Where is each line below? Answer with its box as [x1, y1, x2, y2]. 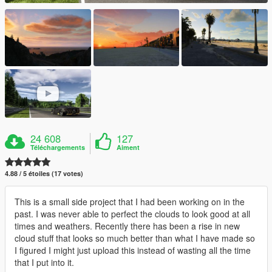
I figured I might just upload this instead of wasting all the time [15, 243, 251, 256]
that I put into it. [15, 256, 74, 268]
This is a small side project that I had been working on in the [15, 195, 245, 208]
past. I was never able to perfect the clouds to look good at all [15, 207, 250, 220]
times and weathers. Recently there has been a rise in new [15, 219, 240, 232]
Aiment [117, 142, 140, 152]
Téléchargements [30, 142, 86, 152]
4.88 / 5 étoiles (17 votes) [5, 168, 83, 178]
